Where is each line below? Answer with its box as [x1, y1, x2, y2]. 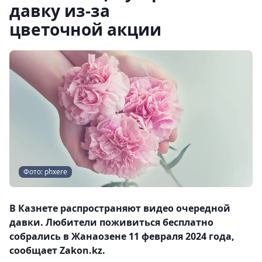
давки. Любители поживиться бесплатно [9, 216, 213, 229]
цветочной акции [9, 18, 161, 40]
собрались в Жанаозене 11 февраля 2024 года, [9, 230, 235, 243]
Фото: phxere [23, 167, 67, 177]
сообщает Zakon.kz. [9, 244, 105, 257]
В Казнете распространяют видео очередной [9, 202, 230, 215]
